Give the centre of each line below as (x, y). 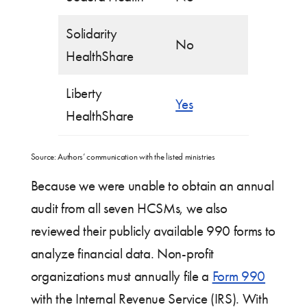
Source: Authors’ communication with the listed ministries (123, 156)
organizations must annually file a (121, 276)
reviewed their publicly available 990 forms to (153, 231)
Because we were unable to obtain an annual (152, 185)
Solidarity (91, 33)
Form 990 (239, 276)
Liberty (84, 93)
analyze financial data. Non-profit (122, 253)
